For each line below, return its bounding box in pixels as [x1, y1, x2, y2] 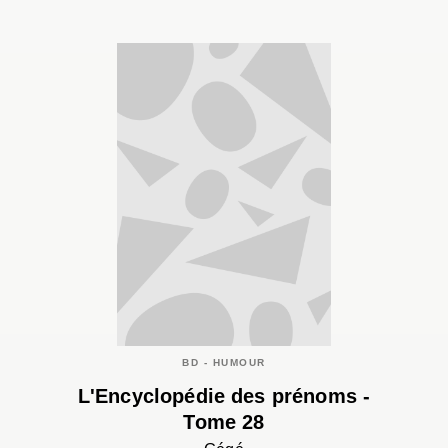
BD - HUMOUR [182, 356, 266, 368]
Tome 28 [183, 411, 265, 434]
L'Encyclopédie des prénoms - [77, 385, 371, 408]
